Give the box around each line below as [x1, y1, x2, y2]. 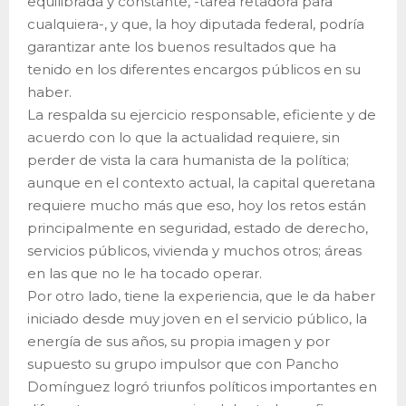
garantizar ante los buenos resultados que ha [27, 37, 336, 55]
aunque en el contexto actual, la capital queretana [27, 173, 375, 191]
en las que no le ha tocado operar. [27, 264, 262, 282]
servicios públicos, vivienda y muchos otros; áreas [27, 241, 362, 259]
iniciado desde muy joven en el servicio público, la [27, 309, 367, 327]
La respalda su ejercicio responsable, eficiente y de [27, 105, 376, 123]
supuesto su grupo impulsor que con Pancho [27, 354, 339, 372]
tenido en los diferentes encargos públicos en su [27, 60, 361, 78]
